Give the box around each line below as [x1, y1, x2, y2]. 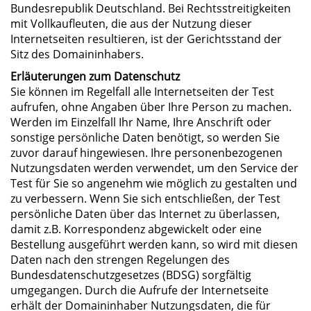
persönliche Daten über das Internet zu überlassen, [10, 205, 280, 221]
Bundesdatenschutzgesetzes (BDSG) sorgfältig [10, 267, 251, 283]
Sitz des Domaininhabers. [10, 46, 144, 62]
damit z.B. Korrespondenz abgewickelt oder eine [10, 221, 262, 237]
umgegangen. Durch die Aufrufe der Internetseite [10, 282, 269, 298]
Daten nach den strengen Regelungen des [10, 251, 230, 267]
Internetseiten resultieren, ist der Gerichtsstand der [10, 31, 282, 47]
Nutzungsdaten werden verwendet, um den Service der [10, 160, 299, 176]
